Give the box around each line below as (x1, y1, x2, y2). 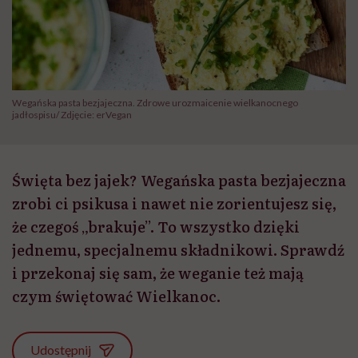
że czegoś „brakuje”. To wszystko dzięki (12, 216, 300, 238)
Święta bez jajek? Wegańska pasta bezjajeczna (12, 169, 346, 192)
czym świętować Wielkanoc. (12, 285, 221, 308)
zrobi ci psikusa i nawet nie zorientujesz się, (12, 193, 336, 215)
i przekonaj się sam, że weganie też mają (12, 262, 304, 284)
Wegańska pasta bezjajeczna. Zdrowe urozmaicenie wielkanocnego (12, 97, 298, 109)
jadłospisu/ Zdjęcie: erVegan (12, 109, 132, 121)
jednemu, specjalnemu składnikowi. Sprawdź (12, 239, 344, 261)
